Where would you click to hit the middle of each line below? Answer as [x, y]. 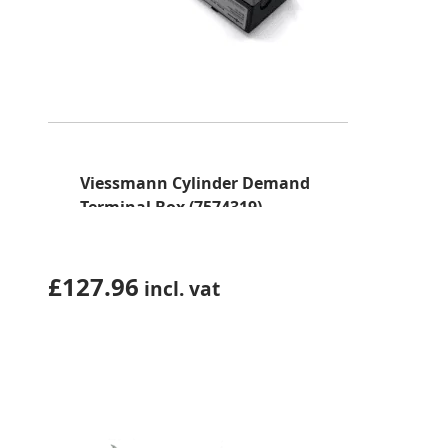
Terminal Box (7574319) [171, 207]
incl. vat [179, 288]
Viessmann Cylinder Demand [195, 183]
